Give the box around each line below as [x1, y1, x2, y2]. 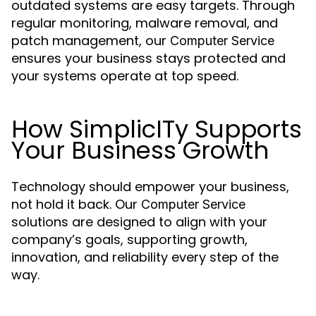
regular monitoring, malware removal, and [11, 14, 278, 32]
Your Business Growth [11, 133, 269, 167]
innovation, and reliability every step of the [11, 248, 279, 266]
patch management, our [11, 32, 170, 49]
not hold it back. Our [11, 195, 141, 213]
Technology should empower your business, [11, 178, 289, 195]
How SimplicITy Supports [11, 112, 302, 146]
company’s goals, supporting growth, [11, 231, 248, 248]
